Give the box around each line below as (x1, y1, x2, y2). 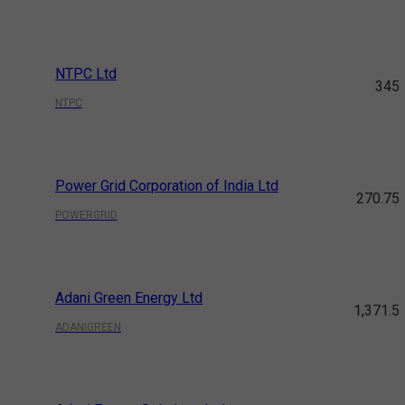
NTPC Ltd (55, 65, 118, 83)
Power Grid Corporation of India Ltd (55, 177, 279, 195)
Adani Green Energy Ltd (55, 289, 203, 307)
